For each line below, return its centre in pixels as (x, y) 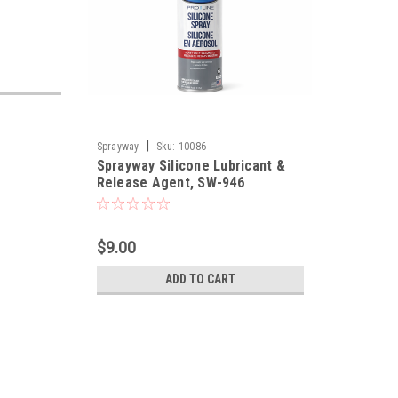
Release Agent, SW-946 (170, 183)
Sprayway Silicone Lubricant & (191, 166)
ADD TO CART (200, 279)
